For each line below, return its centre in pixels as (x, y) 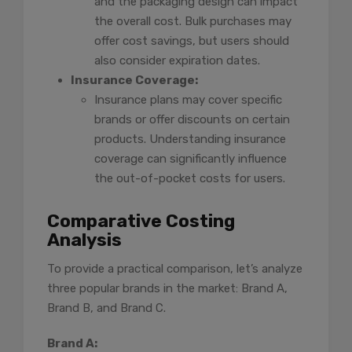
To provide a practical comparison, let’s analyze (175, 269)
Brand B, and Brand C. (106, 308)
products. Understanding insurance (190, 139)
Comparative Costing (141, 222)
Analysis (84, 240)
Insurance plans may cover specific (188, 100)
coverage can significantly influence (191, 159)
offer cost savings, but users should (192, 41)
